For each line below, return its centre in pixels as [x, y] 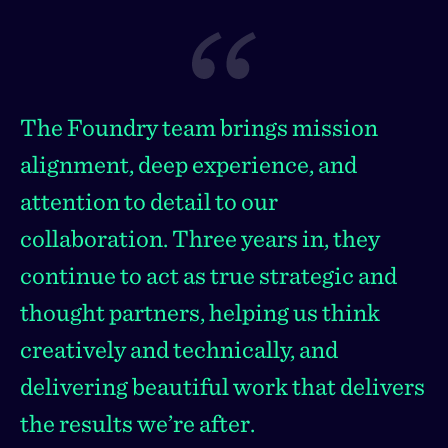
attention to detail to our [149, 201]
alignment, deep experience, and [188, 164]
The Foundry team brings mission [199, 127]
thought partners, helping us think [200, 312]
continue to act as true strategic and [208, 275]
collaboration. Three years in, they [200, 238]
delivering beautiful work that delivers [222, 386]
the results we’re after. [137, 423]
